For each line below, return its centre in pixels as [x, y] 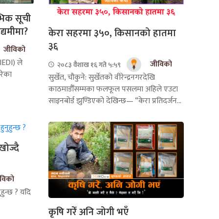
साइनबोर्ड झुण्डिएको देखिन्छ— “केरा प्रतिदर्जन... [115, 101]
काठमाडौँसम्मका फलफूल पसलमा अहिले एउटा [113, 89]
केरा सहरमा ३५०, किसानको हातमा [112, 33]
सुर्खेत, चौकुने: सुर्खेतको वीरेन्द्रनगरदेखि [101, 78]
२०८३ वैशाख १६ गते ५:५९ [88, 65]
